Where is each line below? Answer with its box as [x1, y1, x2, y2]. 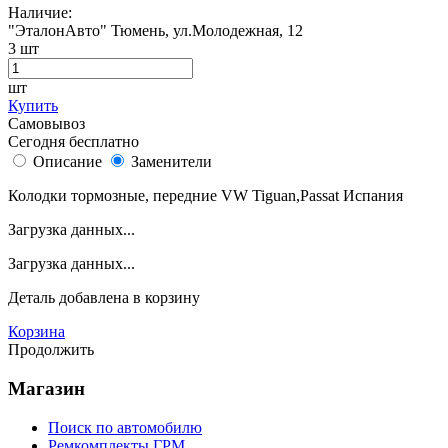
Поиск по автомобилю [48, 418, 202, 436]
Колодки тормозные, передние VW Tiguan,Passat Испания [8, 187, 403, 205]
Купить [8, 97, 58, 115]
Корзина [8, 323, 65, 341]
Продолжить [8, 341, 94, 359]
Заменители [131, 153, 212, 171]
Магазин [8, 378, 85, 400]
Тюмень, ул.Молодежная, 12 [107, 22, 303, 40]
